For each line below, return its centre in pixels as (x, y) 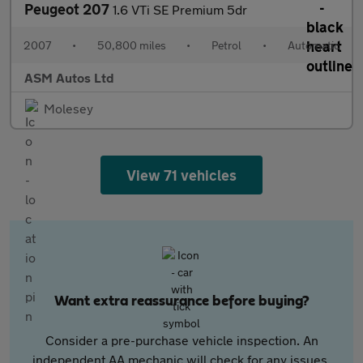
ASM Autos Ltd (69, 77)
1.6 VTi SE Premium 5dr (180, 9)
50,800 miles (131, 45)
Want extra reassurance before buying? (181, 301)
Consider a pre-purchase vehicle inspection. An (181, 340)
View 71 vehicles (181, 175)
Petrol (227, 45)
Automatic (313, 45)
